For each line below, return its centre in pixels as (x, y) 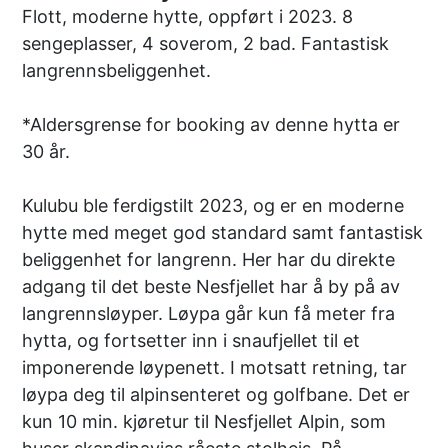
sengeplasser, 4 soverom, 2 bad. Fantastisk (206, 43)
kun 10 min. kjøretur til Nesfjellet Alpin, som (204, 421)
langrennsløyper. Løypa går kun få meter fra (209, 313)
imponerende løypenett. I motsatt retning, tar (215, 367)
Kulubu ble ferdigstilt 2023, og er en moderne (213, 205)
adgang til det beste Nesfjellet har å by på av (211, 286)
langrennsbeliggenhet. (117, 70)
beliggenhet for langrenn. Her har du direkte (209, 259)
